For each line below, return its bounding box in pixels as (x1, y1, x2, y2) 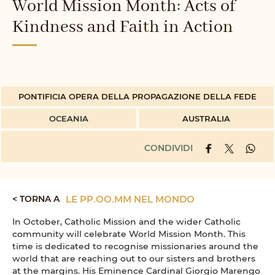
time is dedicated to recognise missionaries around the (12, 239, 258, 252)
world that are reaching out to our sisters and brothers (12, 252, 255, 264)
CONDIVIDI (144, 141, 193, 153)
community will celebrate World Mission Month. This (12, 227, 246, 239)
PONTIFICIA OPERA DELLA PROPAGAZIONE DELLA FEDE (18, 90, 257, 101)
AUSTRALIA (182, 112, 230, 123)
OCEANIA (49, 112, 88, 123)
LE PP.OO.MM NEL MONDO (66, 192, 195, 205)
